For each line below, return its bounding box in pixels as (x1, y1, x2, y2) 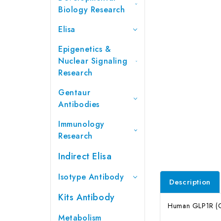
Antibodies (58, 98, 100, 110)
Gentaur (58, 86, 91, 98)
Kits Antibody (58, 190, 115, 204)
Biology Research (58, 3, 125, 15)
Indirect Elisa (58, 149, 112, 163)
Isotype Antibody (58, 171, 124, 183)
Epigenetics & (58, 43, 111, 55)
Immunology (58, 118, 105, 130)
